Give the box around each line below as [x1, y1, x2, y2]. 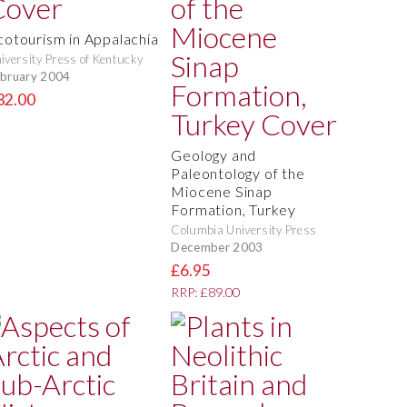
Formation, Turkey [171, 201, 296, 219]
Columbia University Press [171, 223, 317, 238]
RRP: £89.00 [171, 284, 241, 301]
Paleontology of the [171, 164, 305, 183]
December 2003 [171, 239, 263, 254]
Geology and [171, 146, 257, 164]
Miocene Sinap [171, 183, 273, 201]
